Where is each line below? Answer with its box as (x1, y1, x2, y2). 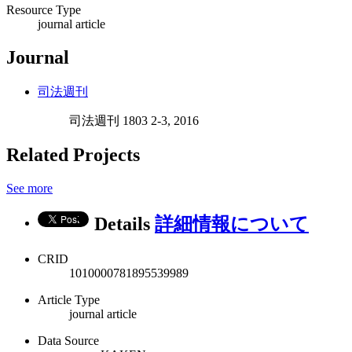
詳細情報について (155, 214, 309, 235)
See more (6, 181, 53, 196)
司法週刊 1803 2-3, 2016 (69, 113, 199, 127)
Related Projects (6, 145, 140, 166)
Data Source (38, 334, 99, 348)
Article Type (38, 293, 100, 307)
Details (94, 214, 155, 235)
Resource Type (6, 2, 81, 16)
